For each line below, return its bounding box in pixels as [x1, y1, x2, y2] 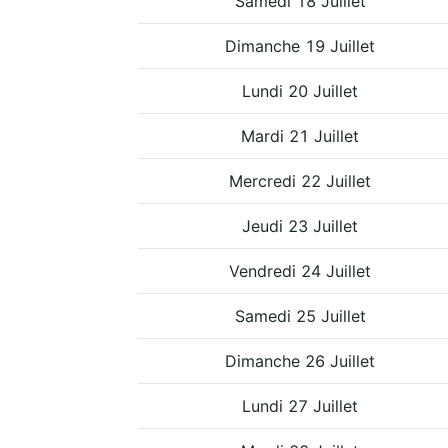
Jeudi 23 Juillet [242, 215, 358, 236]
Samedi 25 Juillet [234, 305, 366, 326]
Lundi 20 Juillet [242, 80, 358, 101]
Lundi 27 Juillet [242, 395, 358, 416]
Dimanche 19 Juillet [225, 35, 375, 56]
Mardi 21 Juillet [241, 125, 359, 146]
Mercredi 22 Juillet [229, 170, 371, 191]
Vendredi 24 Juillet [229, 260, 371, 281]
